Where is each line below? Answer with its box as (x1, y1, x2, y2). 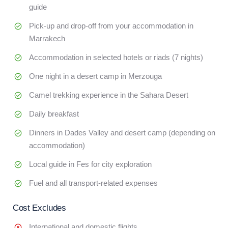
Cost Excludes (13, 203, 66, 213)
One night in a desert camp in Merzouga (29, 72, 162, 80)
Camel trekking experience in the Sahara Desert (29, 91, 188, 99)
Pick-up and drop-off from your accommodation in (29, 21, 193, 30)
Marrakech (29, 34, 65, 43)
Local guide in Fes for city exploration (29, 160, 152, 168)
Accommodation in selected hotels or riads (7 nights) (29, 53, 203, 62)
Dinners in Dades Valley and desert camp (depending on (29, 128, 215, 137)
